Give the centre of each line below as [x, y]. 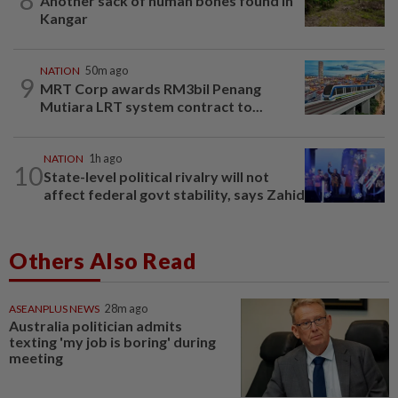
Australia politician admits [96, 325]
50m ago [107, 70]
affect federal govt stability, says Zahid [174, 194]
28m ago [126, 308]
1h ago [105, 158]
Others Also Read [103, 260]
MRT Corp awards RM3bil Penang [151, 88]
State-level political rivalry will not [156, 176]
